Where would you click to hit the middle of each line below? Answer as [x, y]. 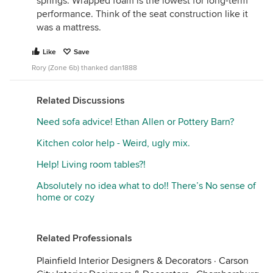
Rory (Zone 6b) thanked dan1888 [84, 68]
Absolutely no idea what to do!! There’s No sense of [146, 186]
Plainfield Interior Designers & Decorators [124, 261]
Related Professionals [84, 238]
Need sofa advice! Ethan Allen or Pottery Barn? [135, 122]
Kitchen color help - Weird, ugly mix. [113, 143]
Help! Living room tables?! [91, 165]
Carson [234, 261]
